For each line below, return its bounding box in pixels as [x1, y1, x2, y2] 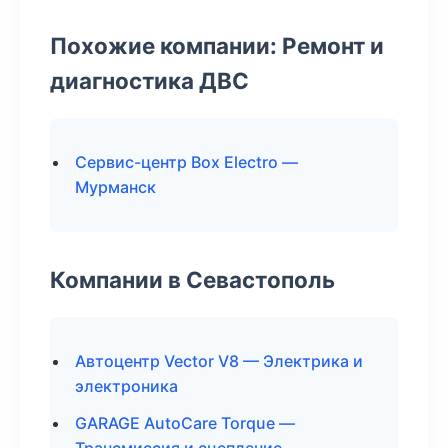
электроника [75, 376, 178, 396]
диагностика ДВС [50, 67, 249, 94]
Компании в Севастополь [50, 266, 335, 293]
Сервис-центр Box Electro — [75, 152, 298, 172]
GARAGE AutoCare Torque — [75, 413, 295, 433]
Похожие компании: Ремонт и [50, 32, 384, 59]
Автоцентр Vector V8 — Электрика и [75, 351, 363, 371]
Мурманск [75, 177, 156, 197]
